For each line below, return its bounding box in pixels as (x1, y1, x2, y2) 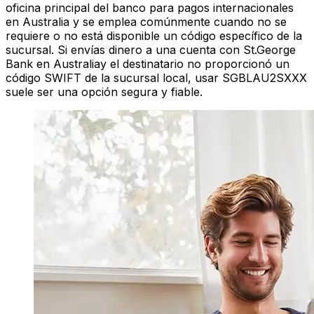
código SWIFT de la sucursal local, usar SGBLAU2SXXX (6, 71, 307, 86)
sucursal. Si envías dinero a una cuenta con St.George (6, 43, 296, 57)
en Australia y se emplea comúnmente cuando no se (6, 15, 287, 29)
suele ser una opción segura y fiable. (6, 85, 203, 100)
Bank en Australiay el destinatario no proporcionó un (6, 57, 289, 71)
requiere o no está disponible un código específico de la (6, 29, 302, 43)
